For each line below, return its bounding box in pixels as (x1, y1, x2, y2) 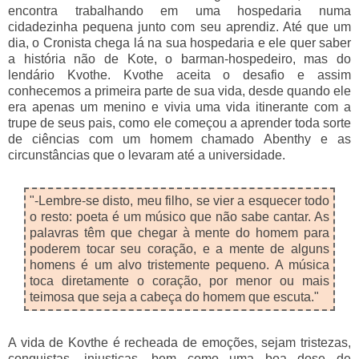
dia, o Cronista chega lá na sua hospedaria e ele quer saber (8, 35, 351, 50)
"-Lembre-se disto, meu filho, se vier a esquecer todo (30, 193, 329, 208)
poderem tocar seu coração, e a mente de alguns (30, 241, 329, 256)
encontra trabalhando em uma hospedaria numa (8, 3, 351, 18)
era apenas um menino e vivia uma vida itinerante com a (8, 99, 351, 114)
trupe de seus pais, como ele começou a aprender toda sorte (8, 115, 351, 130)
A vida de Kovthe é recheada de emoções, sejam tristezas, (8, 335, 351, 349)
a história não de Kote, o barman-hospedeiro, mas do (8, 51, 351, 66)
